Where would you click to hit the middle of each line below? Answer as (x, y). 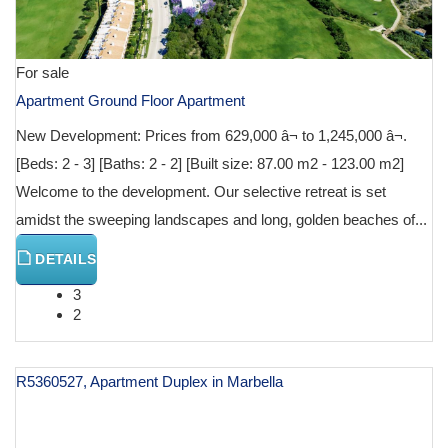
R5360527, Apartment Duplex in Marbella (149, 381)
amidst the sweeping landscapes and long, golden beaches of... (221, 219)
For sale (42, 72)
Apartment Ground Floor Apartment (130, 100)
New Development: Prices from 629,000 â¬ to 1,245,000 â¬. (211, 135)
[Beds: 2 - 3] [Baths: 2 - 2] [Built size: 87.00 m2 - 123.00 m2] (210, 163)
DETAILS (64, 258)
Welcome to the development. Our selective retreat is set (201, 191)
